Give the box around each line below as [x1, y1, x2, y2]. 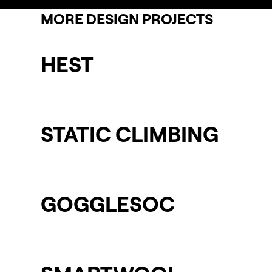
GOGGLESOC [41, 189, 175, 217]
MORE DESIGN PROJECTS [41, 10, 214, 28]
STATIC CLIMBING [41, 120, 219, 148]
